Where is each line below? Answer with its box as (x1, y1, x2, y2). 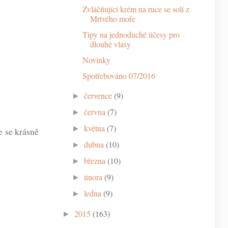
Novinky (82, 54, 110, 65)
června (84, 106, 106, 117)
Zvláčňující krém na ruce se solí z (82, 3, 189, 14)
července (84, 90, 112, 101)
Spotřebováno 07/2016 (82, 70, 155, 81)
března (84, 155, 106, 166)
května (84, 122, 105, 133)
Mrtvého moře (90, 13, 135, 24)
